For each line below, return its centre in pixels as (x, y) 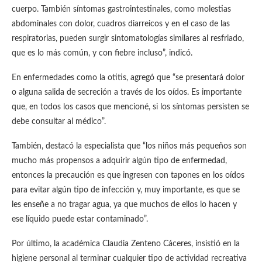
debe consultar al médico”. (59, 122)
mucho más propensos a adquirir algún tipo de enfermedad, (119, 161)
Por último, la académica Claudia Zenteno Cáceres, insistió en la (126, 244)
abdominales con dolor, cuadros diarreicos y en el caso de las (121, 24)
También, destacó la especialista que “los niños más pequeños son (129, 146)
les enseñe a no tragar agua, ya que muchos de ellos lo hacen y (124, 205)
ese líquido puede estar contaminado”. (80, 219)
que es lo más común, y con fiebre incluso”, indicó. (102, 53)
